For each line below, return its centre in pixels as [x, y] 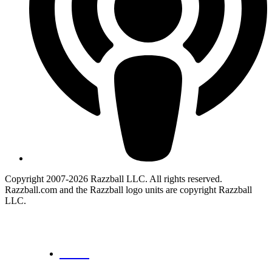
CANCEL [74, 253]
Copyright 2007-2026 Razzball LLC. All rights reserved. [114, 179]
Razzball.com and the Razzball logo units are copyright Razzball [128, 190]
